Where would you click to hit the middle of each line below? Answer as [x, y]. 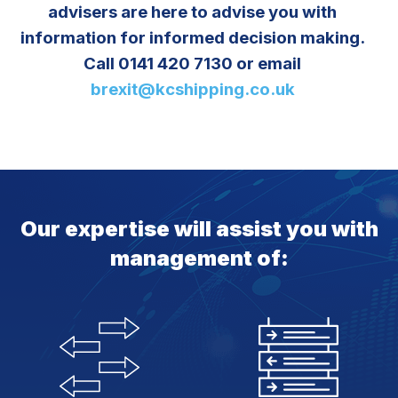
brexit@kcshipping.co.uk [192, 90]
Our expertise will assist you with [199, 229]
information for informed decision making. [192, 38]
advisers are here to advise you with [192, 12]
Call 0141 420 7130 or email [192, 64]
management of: [199, 259]
